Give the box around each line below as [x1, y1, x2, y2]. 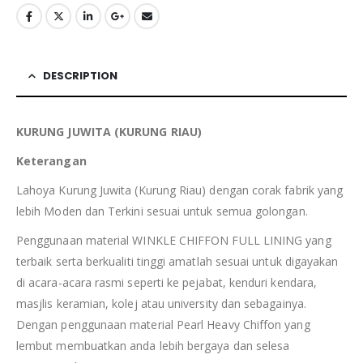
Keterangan [16, 152, 87, 169]
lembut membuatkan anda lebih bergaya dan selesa [16, 337, 290, 353]
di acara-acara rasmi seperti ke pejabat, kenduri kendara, [16, 274, 317, 290]
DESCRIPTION [43, 67, 117, 83]
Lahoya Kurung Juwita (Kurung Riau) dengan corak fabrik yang [16, 181, 344, 198]
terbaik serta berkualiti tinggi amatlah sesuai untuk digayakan [16, 253, 339, 269]
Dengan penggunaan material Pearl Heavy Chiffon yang [16, 316, 310, 332]
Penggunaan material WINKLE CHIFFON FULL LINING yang [16, 232, 331, 248]
